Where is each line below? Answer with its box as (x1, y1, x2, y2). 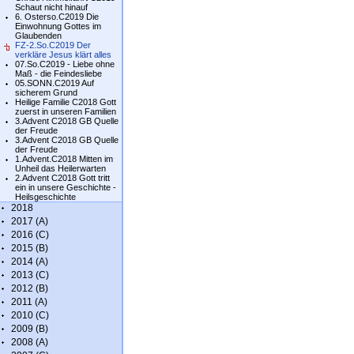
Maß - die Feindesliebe (15, 69, 102, 78)
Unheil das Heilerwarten (15, 164, 106, 173)
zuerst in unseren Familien (15, 107, 116, 116)
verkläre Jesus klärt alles (15, 50, 111, 59)
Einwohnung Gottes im (15, 21, 101, 31)
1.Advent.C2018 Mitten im (15, 154, 113, 164)
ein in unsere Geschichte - (15, 183, 116, 192)
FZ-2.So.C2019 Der (15, 40, 91, 50)
